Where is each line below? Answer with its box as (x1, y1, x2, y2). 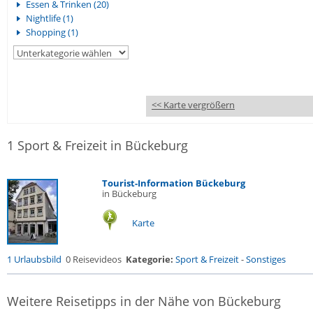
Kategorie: (126, 253, 173, 265)
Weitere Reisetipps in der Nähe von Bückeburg (7, 293, 281, 310)
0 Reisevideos (66, 253, 122, 265)
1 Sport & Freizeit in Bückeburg (7, 137, 188, 154)
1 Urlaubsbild (7, 253, 61, 265)
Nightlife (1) (26, 12, 73, 24)
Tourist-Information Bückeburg (102, 177, 245, 189)
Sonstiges (246, 253, 286, 265)
